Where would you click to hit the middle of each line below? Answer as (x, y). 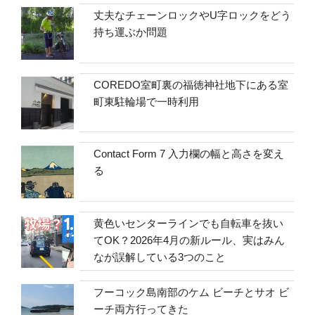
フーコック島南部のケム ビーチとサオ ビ (192, 292)
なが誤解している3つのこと (160, 257)
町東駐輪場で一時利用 (147, 101)
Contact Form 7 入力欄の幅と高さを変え (189, 154)
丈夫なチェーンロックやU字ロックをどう (193, 15)
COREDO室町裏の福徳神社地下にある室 (191, 84)
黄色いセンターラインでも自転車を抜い (189, 223)
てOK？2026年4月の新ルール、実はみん (189, 240)
